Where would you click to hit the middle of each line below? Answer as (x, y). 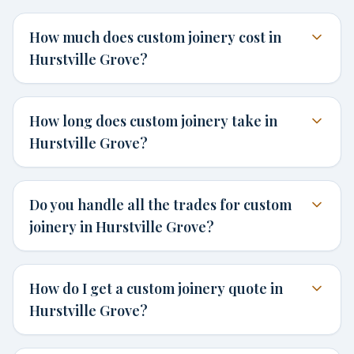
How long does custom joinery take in (153, 121)
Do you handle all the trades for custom (160, 205)
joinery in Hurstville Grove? (122, 227)
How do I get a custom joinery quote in (156, 288)
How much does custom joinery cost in (155, 37)
